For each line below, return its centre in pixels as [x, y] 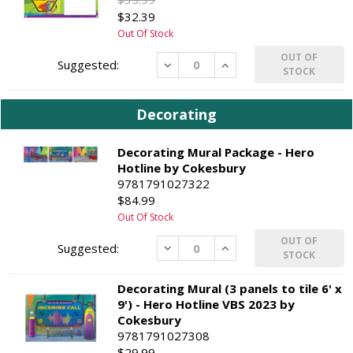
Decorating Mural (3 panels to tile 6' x [230, 288]
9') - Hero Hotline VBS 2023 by [206, 304]
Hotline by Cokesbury [182, 167]
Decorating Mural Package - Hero [216, 152]
